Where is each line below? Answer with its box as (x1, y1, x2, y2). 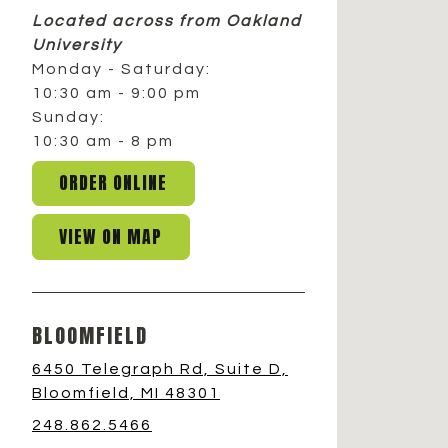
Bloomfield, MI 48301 (32, 385, 220, 402)
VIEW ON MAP (59, 222, 163, 250)
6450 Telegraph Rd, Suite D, (32, 361, 288, 378)
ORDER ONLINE (59, 169, 168, 197)
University (32, 36, 122, 53)
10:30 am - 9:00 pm (32, 84, 201, 101)
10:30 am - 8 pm (32, 132, 174, 149)
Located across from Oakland (32, 12, 302, 29)
